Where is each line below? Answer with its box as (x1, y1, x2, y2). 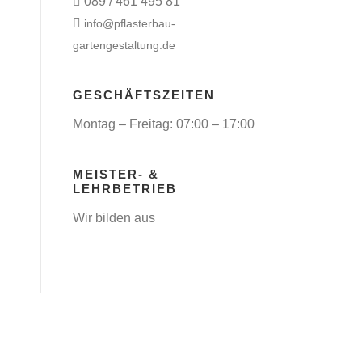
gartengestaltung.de (73, 39, 175, 52)
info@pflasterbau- (84, 17, 175, 30)
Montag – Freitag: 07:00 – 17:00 (73, 117, 255, 131)
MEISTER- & (73, 167, 159, 181)
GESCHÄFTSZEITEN (73, 88, 215, 102)
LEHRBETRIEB (73, 182, 177, 196)
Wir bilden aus (73, 211, 155, 225)
